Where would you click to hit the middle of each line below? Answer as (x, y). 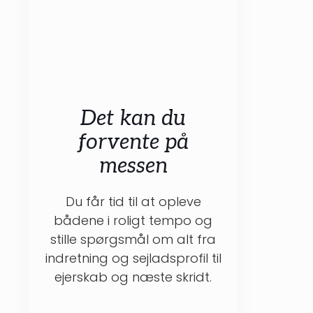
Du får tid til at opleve (133, 202)
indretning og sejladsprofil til (133, 259)
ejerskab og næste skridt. (133, 277)
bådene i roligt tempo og (133, 221)
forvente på (133, 143)
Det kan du (133, 119)
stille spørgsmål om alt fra (133, 240)
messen (133, 167)
